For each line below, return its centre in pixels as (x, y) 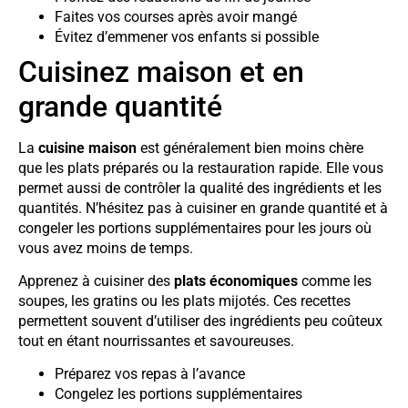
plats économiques (236, 280)
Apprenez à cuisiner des (96, 280)
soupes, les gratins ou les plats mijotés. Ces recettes (184, 301)
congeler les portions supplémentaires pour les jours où (195, 228)
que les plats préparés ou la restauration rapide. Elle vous (201, 168)
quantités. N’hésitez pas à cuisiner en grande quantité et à (203, 208)
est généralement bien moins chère (250, 148)
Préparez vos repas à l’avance (150, 374)
